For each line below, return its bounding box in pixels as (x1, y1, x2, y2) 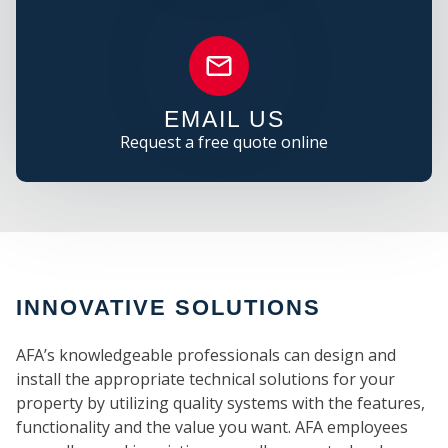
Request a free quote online (120, 130, 328, 153)
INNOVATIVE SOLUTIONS (16, 294, 321, 320)
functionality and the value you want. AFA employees (16, 415, 408, 438)
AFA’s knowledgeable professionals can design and (16, 343, 396, 366)
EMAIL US (163, 105, 285, 132)
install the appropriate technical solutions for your (16, 367, 395, 390)
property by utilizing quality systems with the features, (16, 391, 425, 414)
